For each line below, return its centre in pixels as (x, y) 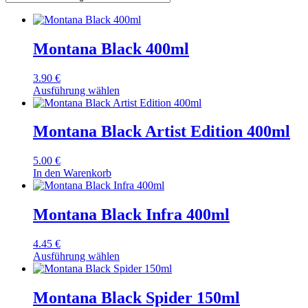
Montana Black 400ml (111, 48)
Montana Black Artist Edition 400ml (162, 132)
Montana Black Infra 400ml (131, 215)
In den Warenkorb (72, 173)
